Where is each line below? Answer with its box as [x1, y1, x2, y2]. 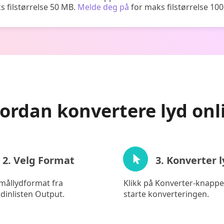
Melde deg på [77, 1, 129, 12]
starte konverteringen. [123, 188, 209, 199]
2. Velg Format [2, 153, 74, 167]
